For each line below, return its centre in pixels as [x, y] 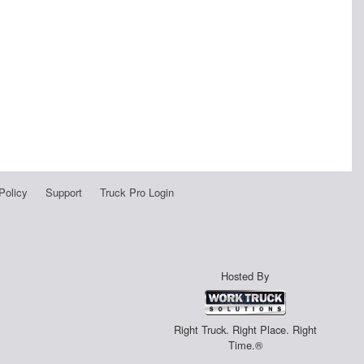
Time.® [245, 345]
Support [63, 192]
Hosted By [245, 275]
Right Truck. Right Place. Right [245, 330]
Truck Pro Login [136, 192]
